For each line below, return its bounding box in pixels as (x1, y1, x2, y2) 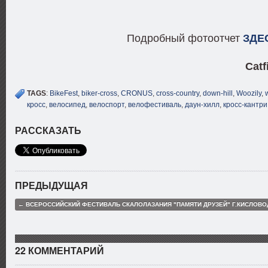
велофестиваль (128, 100, 181, 109)
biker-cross (81, 89, 117, 98)
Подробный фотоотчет (126, 32, 243, 44)
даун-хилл (185, 100, 220, 109)
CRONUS (121, 89, 153, 98)
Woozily (236, 89, 261, 98)
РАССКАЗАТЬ (15, 123, 81, 137)
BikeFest (50, 89, 78, 98)
